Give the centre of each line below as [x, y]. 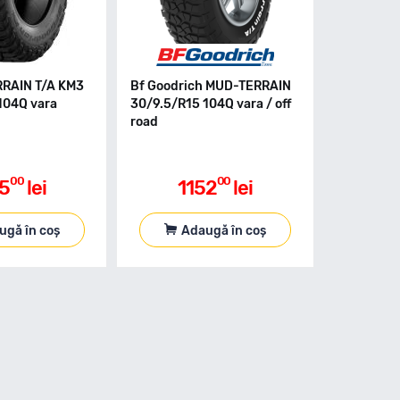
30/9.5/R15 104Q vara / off [212, 104]
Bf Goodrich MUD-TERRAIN [211, 86]
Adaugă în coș [224, 230]
